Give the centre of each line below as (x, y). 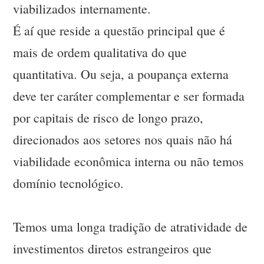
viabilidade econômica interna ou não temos (129, 161)
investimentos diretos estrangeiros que (113, 249)
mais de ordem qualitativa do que (100, 52)
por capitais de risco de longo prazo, (108, 118)
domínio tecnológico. (69, 183)
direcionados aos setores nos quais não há (123, 140)
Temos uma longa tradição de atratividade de (131, 227)
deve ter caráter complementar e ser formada (129, 96)
